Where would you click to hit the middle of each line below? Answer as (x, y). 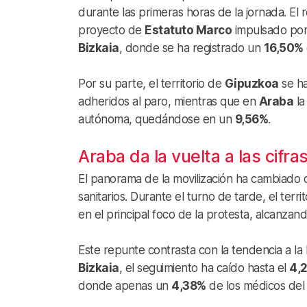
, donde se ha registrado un (191, 48)
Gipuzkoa (251, 83)
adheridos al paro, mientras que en (169, 101)
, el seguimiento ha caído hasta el (204, 268)
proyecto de (111, 30)
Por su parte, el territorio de (151, 83)
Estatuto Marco (188, 30)
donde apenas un (125, 285)
